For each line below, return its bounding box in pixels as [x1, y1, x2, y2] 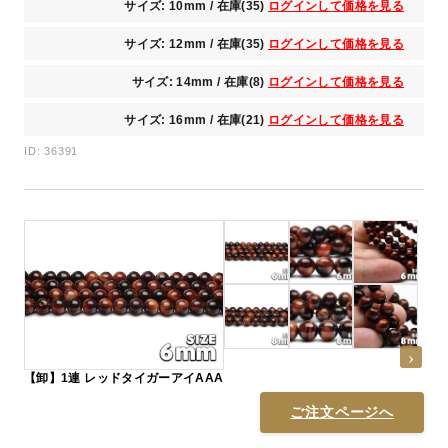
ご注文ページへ [290, 404, 394, 421]
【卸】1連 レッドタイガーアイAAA [24, 371, 224, 386]
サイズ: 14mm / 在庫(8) [131, 74, 269, 89]
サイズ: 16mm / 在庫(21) [124, 112, 269, 127]
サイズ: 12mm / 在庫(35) [124, 36, 269, 51]
